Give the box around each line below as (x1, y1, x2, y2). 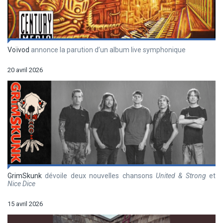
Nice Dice (7, 179, 35, 188)
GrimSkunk (7, 171, 42, 180)
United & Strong (155, 171, 206, 180)
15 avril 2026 (7, 200, 43, 208)
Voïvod (7, 45, 29, 54)
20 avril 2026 (7, 66, 43, 74)
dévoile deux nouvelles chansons (42, 171, 156, 180)
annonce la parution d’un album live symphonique (29, 45, 186, 54)
